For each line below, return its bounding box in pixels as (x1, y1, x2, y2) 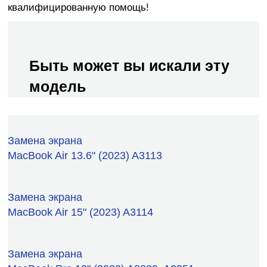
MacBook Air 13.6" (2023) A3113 (8, 149, 162, 162)
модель (29, 77, 86, 95)
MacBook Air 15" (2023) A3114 (8, 206, 153, 218)
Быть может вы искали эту (29, 57, 229, 74)
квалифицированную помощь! (8, 1, 149, 13)
